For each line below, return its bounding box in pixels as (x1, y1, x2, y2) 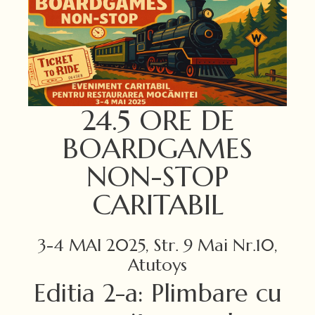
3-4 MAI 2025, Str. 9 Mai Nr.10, (37, 234, 278, 256)
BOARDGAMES (63, 130, 252, 166)
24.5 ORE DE (80, 102, 235, 138)
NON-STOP (86, 158, 229, 194)
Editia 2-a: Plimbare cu (33, 277, 282, 309)
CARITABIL (91, 186, 224, 222)
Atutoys (128, 254, 187, 276)
